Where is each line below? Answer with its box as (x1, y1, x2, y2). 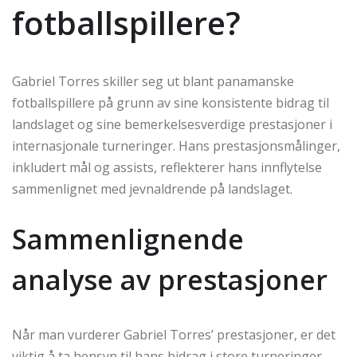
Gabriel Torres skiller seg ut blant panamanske (12, 73, 294, 91)
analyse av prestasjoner (12, 261, 328, 299)
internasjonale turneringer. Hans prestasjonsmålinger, (12, 137, 340, 155)
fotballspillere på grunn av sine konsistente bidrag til (12, 94, 329, 112)
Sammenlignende (12, 221, 244, 258)
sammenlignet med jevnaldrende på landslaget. (12, 180, 292, 198)
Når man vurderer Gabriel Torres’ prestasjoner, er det (12, 326, 335, 344)
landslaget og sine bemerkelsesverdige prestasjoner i (12, 116, 332, 134)
